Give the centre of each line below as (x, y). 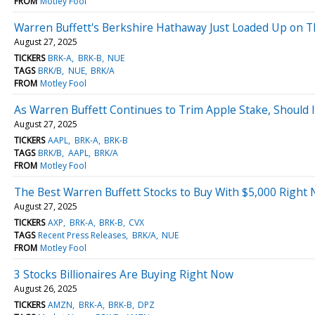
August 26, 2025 (46, 288)
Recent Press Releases (82, 235)
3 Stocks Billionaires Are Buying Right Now (124, 274)
